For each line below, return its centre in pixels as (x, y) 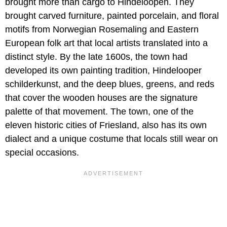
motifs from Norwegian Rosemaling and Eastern (102, 30)
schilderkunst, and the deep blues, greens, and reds (110, 84)
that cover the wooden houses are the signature (101, 98)
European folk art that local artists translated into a (106, 43)
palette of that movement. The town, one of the (99, 112)
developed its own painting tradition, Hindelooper (103, 71)
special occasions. (42, 153)
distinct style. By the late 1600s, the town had (96, 57)
